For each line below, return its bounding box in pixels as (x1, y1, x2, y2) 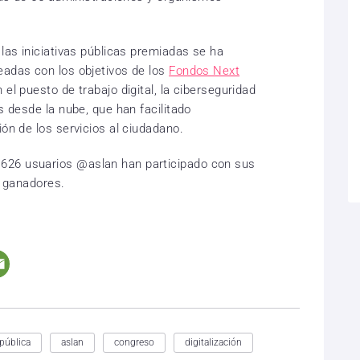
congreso (114, 337, 154, 349)
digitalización (185, 337, 242, 349)
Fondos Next (169, 63, 240, 79)
